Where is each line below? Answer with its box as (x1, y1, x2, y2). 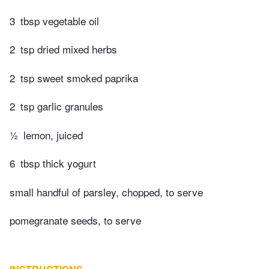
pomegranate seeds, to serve (10, 213, 141, 228)
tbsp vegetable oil (20, 13, 99, 28)
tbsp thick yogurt (20, 156, 96, 171)
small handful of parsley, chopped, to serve (10, 184, 203, 199)
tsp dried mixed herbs (20, 41, 117, 57)
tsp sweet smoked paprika (20, 70, 138, 85)
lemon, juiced (23, 127, 83, 142)
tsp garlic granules (20, 98, 103, 114)
